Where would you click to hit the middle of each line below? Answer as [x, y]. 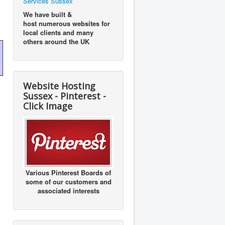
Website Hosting [59, 86]
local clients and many [58, 32]
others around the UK [56, 41]
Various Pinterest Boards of [68, 173]
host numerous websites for [67, 23]
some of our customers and [68, 182]
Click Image [48, 106]
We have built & [47, 14]
